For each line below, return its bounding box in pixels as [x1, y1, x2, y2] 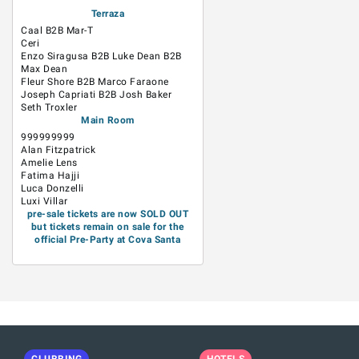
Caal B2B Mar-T [21, 25, 93, 36]
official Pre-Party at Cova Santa [34, 234, 181, 245]
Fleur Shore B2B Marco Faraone [21, 76, 169, 87]
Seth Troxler [21, 102, 77, 113]
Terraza [91, 8, 125, 19]
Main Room [81, 115, 135, 126]
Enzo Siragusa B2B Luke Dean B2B [21, 50, 182, 62]
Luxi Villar [21, 196, 68, 207]
